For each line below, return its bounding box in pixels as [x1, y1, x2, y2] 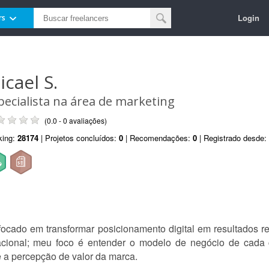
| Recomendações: [123, 132, 193, 144]
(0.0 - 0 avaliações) [44, 115, 107, 125]
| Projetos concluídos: [38, 132, 119, 144]
